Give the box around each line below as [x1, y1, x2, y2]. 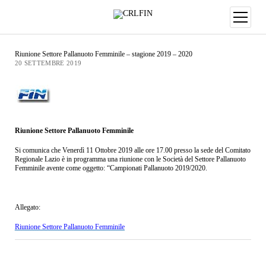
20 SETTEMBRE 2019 [14, 60, 82, 67]
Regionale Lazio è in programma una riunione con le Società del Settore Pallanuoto [14, 154, 246, 163]
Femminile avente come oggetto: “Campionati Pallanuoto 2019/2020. [14, 163, 207, 172]
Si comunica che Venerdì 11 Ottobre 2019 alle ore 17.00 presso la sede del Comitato [14, 145, 251, 154]
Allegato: [14, 202, 40, 211]
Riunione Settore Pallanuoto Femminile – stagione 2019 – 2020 [14, 50, 192, 59]
